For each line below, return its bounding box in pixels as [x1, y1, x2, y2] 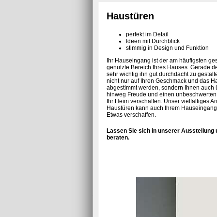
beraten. [106, 134, 129, 141]
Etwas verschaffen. [106, 111, 156, 118]
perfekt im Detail [125, 31, 169, 38]
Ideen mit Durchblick [125, 38, 180, 45]
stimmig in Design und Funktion [125, 45, 209, 51]
